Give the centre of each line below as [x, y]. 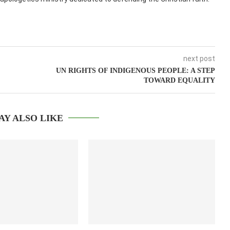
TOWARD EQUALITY [179, 81]
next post [199, 59]
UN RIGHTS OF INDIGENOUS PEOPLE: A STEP [135, 71]
